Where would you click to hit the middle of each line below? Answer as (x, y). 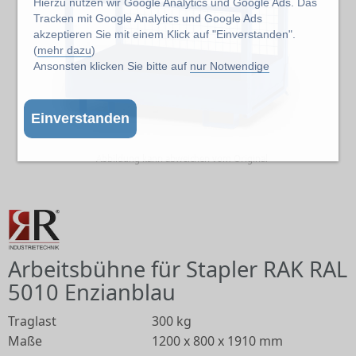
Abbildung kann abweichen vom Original (182, 159)
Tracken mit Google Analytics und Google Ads (148, 18)
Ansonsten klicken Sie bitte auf (112, 66)
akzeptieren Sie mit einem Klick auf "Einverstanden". (165, 34)
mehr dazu (65, 50)
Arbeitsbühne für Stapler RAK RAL (178, 269)
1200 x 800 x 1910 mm (217, 341)
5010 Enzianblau (92, 292)
